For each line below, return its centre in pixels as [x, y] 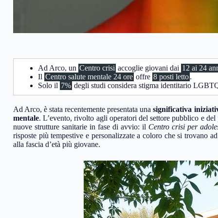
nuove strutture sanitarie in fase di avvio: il [81, 127]
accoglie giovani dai [148, 68]
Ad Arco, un [58, 68]
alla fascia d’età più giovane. [57, 145]
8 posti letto [171, 77]
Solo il [49, 86]
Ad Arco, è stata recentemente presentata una [83, 109]
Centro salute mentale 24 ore [89, 77]
